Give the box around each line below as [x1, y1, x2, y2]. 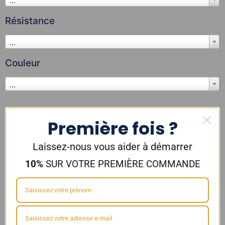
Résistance [5, 15, 55, 27]
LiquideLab [5, 110, 69, 125]
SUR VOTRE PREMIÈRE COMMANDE [43, 158, 200, 170]
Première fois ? [47, 117, 178, 141]
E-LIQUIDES [75, 110, 142, 125]
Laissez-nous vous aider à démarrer [33, 141, 192, 153]
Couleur [5, 57, 40, 69]
